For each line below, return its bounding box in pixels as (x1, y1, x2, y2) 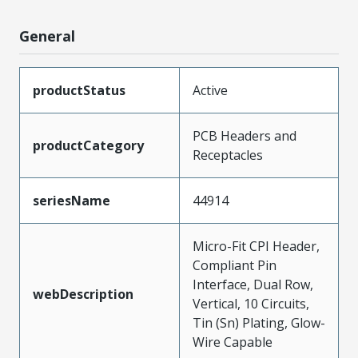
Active (193, 81, 228, 99)
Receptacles (193, 145, 263, 164)
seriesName (33, 191, 110, 209)
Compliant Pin (193, 256, 276, 274)
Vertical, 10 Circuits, (193, 294, 309, 312)
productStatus (33, 81, 125, 99)
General (19, 26, 75, 46)
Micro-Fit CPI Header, (193, 237, 320, 255)
